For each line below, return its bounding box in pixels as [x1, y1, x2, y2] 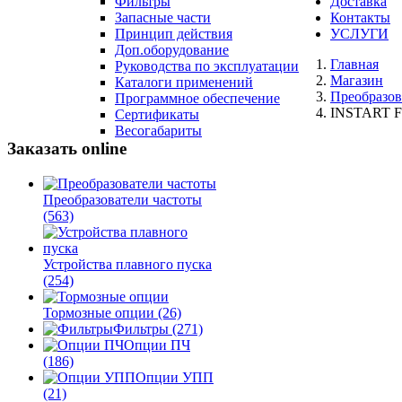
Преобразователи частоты [43, 191, 202, 207]
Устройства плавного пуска [43, 256, 212, 272]
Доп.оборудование [115, 42, 229, 57]
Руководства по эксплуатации [115, 58, 299, 74]
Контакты [330, 10, 390, 25]
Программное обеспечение [115, 91, 280, 106]
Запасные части [115, 10, 211, 25]
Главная [330, 57, 379, 72]
